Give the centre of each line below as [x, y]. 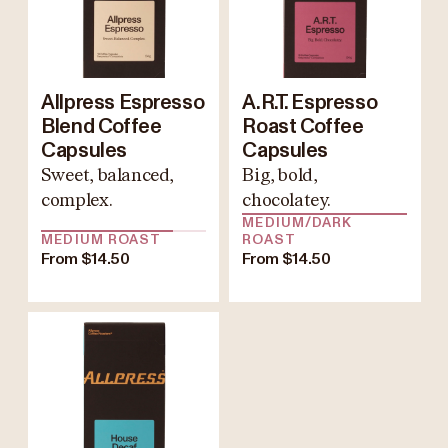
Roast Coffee [303, 127]
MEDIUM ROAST [101, 240]
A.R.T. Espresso [310, 103]
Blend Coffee [101, 127]
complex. [77, 200]
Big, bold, [280, 175]
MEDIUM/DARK [297, 223]
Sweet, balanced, [108, 175]
